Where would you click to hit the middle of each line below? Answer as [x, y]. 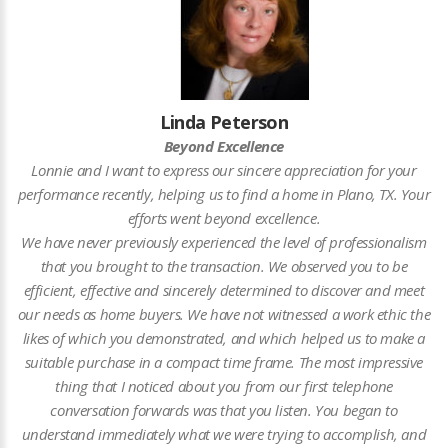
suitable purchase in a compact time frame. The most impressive [224, 362]
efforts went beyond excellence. [224, 218]
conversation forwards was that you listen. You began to [224, 410]
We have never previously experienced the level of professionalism [224, 242]
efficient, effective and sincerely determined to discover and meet [224, 290]
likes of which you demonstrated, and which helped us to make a [224, 338]
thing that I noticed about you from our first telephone [223, 386]
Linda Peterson [224, 122]
